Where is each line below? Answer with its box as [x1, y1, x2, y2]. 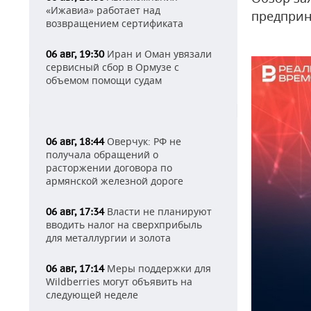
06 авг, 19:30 [46, 48, 104, 60]
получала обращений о [46, 148, 158, 161]
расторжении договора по [46, 161, 172, 174]
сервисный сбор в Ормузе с [46, 60, 179, 74]
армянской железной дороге [46, 174, 183, 187]
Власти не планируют [104, 205, 212, 218]
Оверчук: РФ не [104, 135, 181, 148]
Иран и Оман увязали [104, 47, 212, 60]
